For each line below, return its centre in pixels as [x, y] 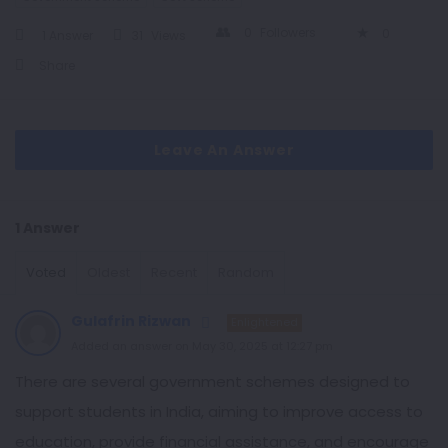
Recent [174, 272]
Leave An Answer [224, 150]
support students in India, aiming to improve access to [219, 411]
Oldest [108, 272]
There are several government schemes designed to [212, 381]
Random [246, 272]
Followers [288, 32]
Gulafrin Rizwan [131, 321]
